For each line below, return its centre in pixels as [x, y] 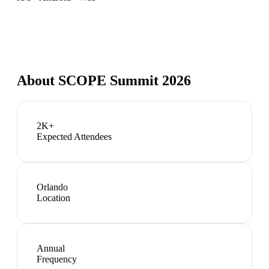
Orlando [52, 187]
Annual [51, 248]
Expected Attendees [74, 136]
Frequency [57, 259]
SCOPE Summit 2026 [125, 80]
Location [53, 198]
